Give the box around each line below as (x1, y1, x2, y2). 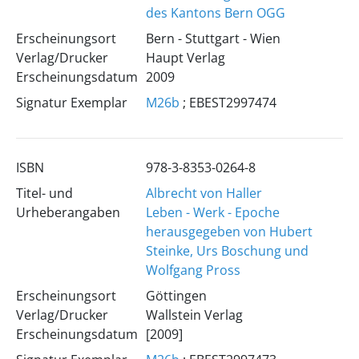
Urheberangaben (15, 204, 120, 221)
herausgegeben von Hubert (145, 223, 313, 240)
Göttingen (145, 287, 207, 305)
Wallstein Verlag (145, 306, 243, 324)
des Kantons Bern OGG (145, 4, 285, 22)
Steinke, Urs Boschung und (145, 242, 309, 260)
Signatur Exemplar (15, 94, 127, 111)
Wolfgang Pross (145, 261, 240, 279)
